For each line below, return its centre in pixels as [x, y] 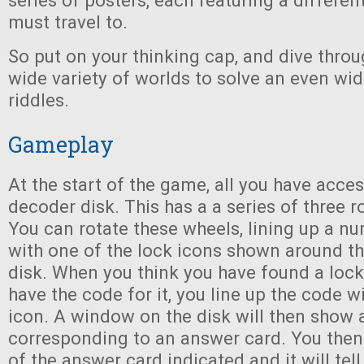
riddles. [39, 100]
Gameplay [61, 144]
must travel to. [68, 22]
